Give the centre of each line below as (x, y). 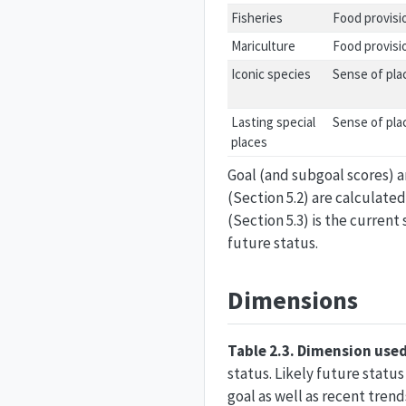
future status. (273, 243)
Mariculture (264, 45)
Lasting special (274, 121)
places (250, 141)
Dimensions (293, 300)
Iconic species (271, 73)
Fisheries (257, 17)
